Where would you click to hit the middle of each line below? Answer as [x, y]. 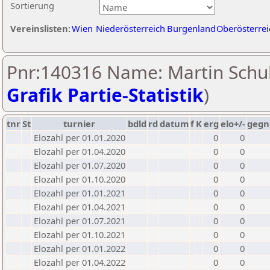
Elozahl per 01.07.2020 [80, 165]
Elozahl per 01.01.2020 [80, 137]
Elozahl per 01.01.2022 [80, 248]
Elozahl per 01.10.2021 [80, 234]
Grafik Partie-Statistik [105, 95]
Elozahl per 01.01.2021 [80, 193]
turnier [79, 124]
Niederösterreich [130, 28]
